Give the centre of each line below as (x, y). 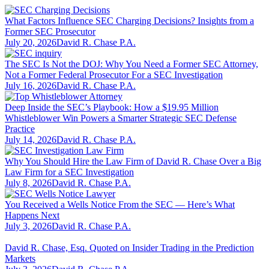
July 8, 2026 (28, 183)
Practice (20, 128)
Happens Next (32, 215)
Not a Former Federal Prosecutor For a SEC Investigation (114, 74)
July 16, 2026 (31, 85)
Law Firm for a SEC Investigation (69, 172)
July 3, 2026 (28, 226)
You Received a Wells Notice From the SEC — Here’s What (120, 204)
